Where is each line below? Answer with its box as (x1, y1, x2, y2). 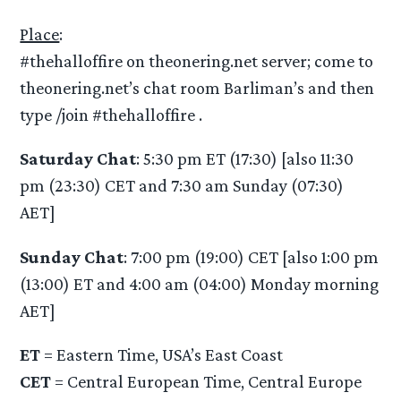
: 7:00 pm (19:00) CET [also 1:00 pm (124, 246, 380, 267)
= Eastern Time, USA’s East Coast (40, 344, 284, 364)
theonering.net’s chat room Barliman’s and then (20, 78, 375, 98)
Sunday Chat (20, 246, 124, 267)
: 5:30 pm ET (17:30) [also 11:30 (136, 149, 354, 169)
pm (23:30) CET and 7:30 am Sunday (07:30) (20, 175, 345, 196)
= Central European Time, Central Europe (51, 371, 363, 391)
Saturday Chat (20, 149, 137, 169)
